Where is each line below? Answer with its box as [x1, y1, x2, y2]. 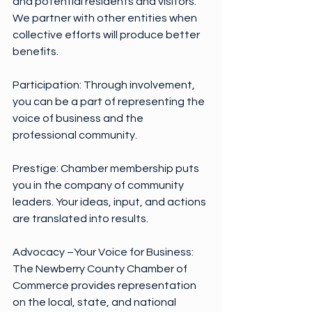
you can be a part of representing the [13, 96, 207, 107]
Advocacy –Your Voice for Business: [13, 247, 194, 258]
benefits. [13, 46, 58, 57]
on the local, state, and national [13, 297, 178, 308]
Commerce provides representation [13, 280, 198, 291]
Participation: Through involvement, [13, 79, 197, 91]
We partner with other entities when [13, 13, 199, 24]
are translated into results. [13, 213, 148, 224]
